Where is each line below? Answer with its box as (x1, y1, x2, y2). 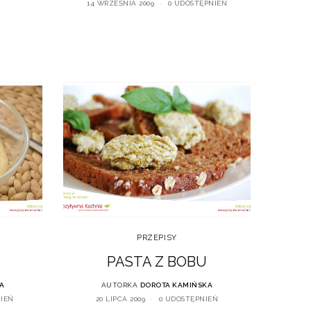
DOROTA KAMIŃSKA (140, 281, 213, 289)
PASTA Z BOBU (107, 253, 207, 271)
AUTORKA (101, 281, 138, 289)
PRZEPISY (137, 233, 177, 243)
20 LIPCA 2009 (95, 295, 146, 303)
